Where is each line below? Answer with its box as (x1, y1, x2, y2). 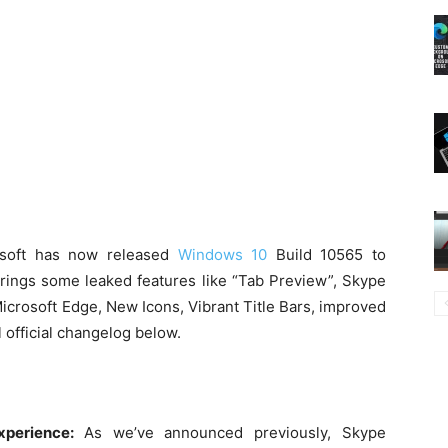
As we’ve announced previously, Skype (83, 423, 387, 442)
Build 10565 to (267, 245, 387, 264)
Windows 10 (177, 245, 268, 264)
